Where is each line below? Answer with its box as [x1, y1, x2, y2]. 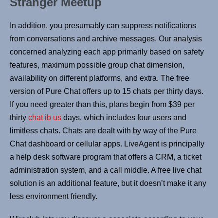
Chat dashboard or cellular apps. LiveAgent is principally [10, 140, 204, 148]
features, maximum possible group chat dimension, [10, 61, 184, 70]
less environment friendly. [10, 192, 97, 201]
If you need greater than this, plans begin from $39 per [10, 100, 195, 109]
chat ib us [28, 113, 61, 122]
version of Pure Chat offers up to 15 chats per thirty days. [10, 87, 203, 96]
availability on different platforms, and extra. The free [10, 74, 189, 83]
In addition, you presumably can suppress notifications [10, 21, 196, 30]
